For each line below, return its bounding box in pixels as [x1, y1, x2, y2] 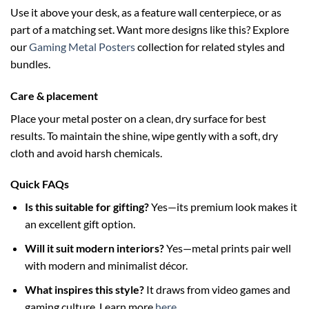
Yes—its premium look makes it [148, 200, 297, 214]
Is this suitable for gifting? [24, 200, 149, 214]
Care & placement [10, 88, 98, 102]
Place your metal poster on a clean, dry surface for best [10, 111, 266, 125]
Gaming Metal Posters [29, 39, 135, 53]
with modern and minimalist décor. [24, 258, 188, 272]
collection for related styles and [135, 39, 285, 53]
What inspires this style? [24, 282, 144, 296]
